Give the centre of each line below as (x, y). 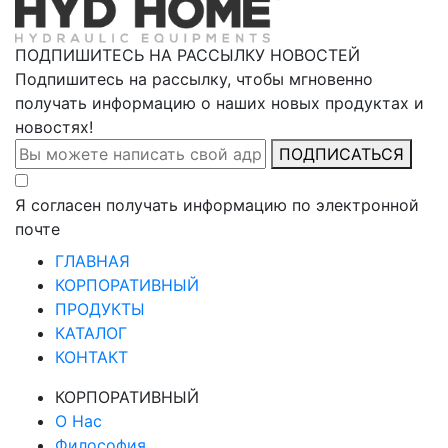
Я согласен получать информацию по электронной (217, 205)
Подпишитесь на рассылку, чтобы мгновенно (194, 79)
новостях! (54, 127)
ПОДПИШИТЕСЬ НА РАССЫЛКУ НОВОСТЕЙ (187, 55)
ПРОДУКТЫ (100, 309)
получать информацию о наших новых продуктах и (219, 103)
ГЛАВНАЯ (92, 261)
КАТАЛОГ (91, 333)
